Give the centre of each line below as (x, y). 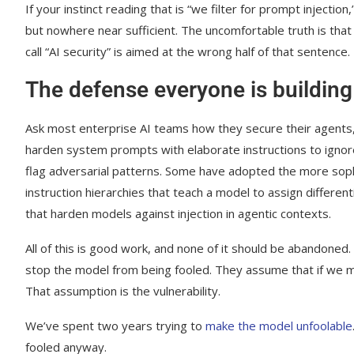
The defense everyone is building (189, 89)
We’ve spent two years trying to (115, 325)
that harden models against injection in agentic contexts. (178, 213)
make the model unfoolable (279, 325)
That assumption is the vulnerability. (123, 290)
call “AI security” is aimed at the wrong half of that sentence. (188, 51)
